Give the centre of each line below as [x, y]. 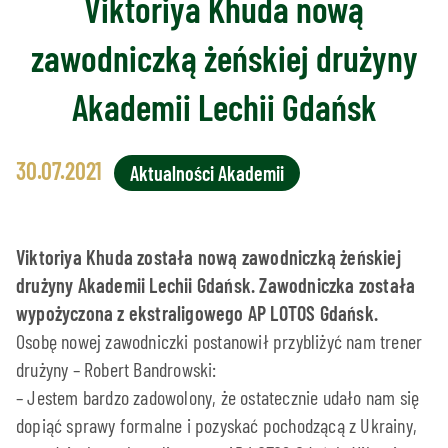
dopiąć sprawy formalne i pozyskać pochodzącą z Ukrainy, [217, 424]
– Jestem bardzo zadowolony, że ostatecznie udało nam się [218, 396]
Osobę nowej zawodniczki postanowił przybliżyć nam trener [219, 340]
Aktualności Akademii [207, 172]
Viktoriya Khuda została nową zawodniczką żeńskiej [208, 256]
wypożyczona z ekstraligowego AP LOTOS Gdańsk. [199, 312]
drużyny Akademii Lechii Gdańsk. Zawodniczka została [216, 284]
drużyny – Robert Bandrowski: [116, 368]
